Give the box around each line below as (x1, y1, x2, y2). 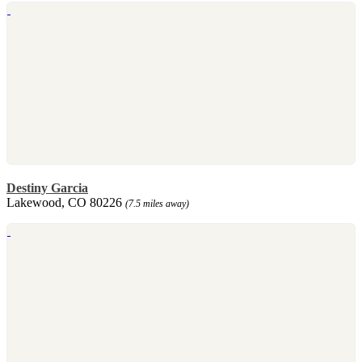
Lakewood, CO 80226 (6, 195, 125, 209)
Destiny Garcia (6, 180, 88, 195)
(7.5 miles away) (125, 197, 189, 209)
